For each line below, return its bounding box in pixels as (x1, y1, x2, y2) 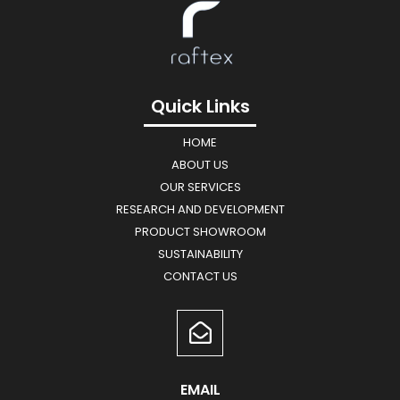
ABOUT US (171, 155, 229, 173)
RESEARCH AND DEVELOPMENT (115, 200, 285, 218)
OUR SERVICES (159, 178, 241, 196)
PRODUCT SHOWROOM (134, 222, 266, 240)
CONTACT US (162, 267, 237, 285)
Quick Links (150, 94, 250, 120)
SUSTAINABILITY (157, 245, 243, 262)
